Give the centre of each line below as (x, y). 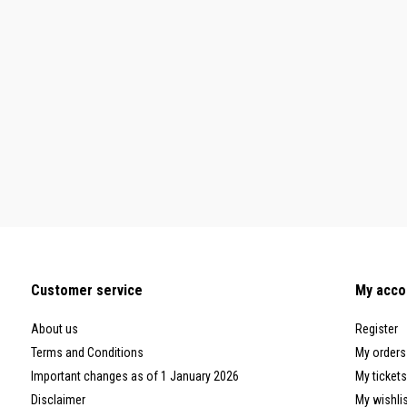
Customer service (86, 291)
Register (376, 329)
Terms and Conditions (87, 353)
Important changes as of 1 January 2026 (134, 377)
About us (54, 329)
